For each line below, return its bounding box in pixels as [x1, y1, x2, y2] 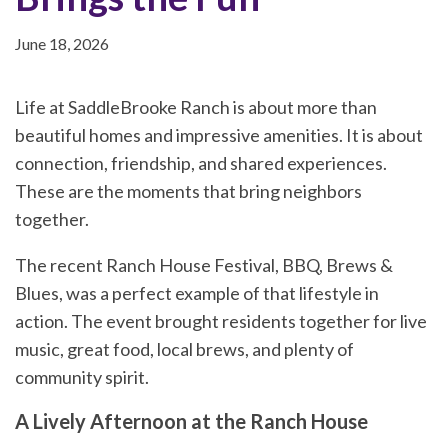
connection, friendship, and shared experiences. [15, 151, 387, 174]
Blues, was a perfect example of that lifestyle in [15, 281, 379, 304]
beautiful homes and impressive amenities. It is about [15, 123, 423, 146]
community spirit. [15, 365, 149, 388]
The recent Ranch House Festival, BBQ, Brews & [15, 253, 393, 276]
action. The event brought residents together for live [15, 309, 427, 332]
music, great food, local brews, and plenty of [15, 337, 354, 360]
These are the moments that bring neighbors [15, 179, 362, 202]
